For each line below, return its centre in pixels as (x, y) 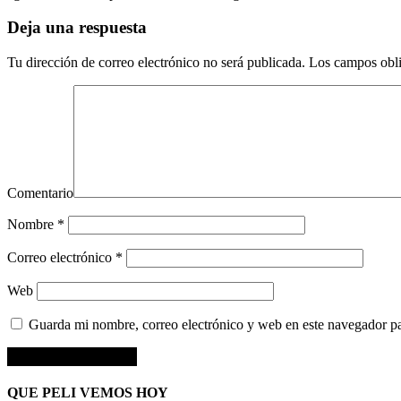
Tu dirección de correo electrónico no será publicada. (156, 63)
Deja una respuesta (77, 28)
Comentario (40, 193)
